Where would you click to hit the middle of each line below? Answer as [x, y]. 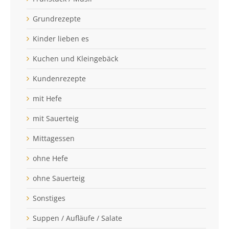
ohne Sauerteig [59, 178]
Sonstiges [49, 198]
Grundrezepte [56, 18]
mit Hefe [47, 98]
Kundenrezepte [59, 78]
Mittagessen [53, 138]
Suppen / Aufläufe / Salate [77, 218]
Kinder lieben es [61, 38]
